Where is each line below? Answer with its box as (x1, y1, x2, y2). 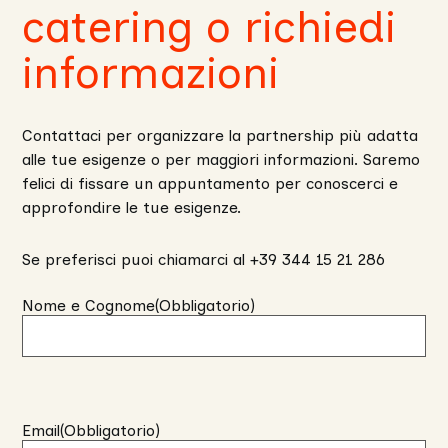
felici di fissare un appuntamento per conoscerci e (22, 174, 399, 194)
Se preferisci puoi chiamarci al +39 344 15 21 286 (22, 250, 386, 270)
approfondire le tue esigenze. (22, 198, 242, 218)
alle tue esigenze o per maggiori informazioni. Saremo (22, 150, 421, 170)
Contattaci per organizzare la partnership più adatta (22, 126, 419, 146)
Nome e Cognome (22, 296, 156, 316)
